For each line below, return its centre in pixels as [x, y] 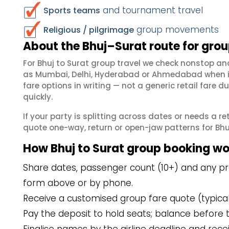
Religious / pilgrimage [89, 30]
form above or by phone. [78, 183]
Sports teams [72, 10]
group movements [176, 30]
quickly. [38, 97]
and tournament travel [152, 10]
